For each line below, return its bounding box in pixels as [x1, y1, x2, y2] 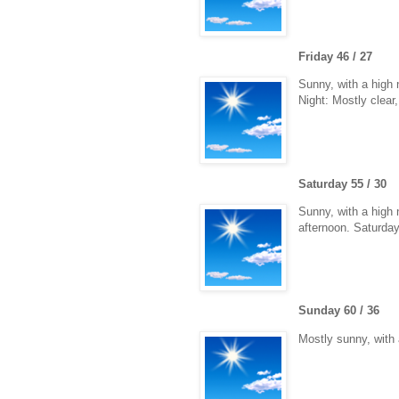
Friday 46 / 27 [298, 49, 373, 63]
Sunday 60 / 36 [298, 304, 380, 318]
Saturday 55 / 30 [298, 176, 387, 191]
